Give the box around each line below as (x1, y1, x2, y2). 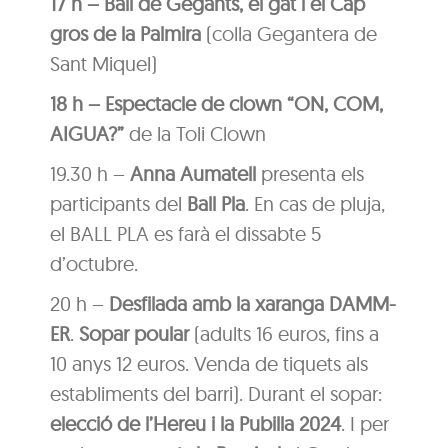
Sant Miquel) (50, 50, 157, 76)
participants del (50, 190, 187, 216)
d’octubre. (50, 250, 138, 276)
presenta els (256, 160, 364, 186)
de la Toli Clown (124, 120, 266, 146)
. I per (341, 410, 389, 436)
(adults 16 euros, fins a (189, 320, 379, 346)
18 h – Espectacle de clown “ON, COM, (50, 90, 383, 116)
